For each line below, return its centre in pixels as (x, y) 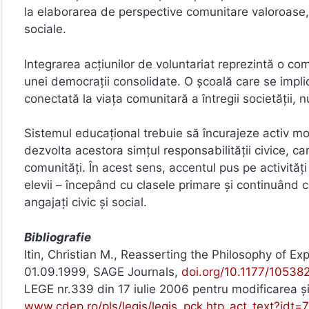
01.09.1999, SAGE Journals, (103, 271)
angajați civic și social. (86, 202)
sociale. (45, 29)
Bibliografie (58, 237)
